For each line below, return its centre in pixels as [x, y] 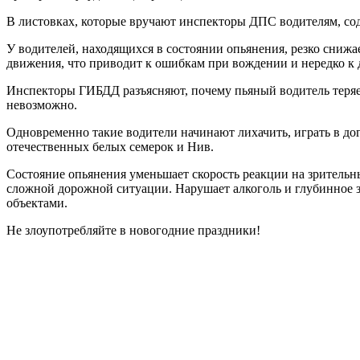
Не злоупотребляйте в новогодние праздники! [133, 230]
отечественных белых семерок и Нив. [110, 146]
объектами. [37, 202]
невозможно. [42, 104]
